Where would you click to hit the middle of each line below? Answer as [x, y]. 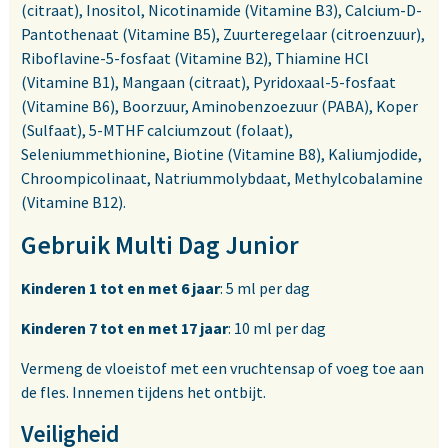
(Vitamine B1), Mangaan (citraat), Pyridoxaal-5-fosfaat [208, 82]
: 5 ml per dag [265, 288]
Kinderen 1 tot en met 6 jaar [120, 288]
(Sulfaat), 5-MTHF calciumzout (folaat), [157, 130]
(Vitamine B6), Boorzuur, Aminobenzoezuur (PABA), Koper [219, 106]
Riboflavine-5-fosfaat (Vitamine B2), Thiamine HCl [195, 58]
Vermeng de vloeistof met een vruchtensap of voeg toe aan [222, 368]
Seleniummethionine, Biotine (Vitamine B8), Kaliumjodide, [221, 154]
